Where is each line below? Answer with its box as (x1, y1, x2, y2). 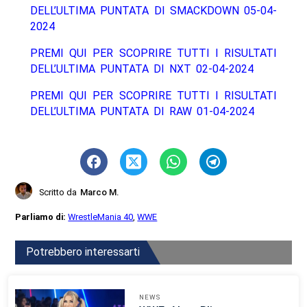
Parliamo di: (15, 212, 69, 223)
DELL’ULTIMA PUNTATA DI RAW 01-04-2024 (29, 105, 254, 119)
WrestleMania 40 (68, 212, 134, 223)
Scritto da (39, 187, 77, 198)
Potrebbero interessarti (26, 245, 140, 259)
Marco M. (80, 187, 119, 198)
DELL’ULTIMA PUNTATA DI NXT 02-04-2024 (29, 62, 254, 76)
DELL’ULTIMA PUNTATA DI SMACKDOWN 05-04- (29, 4, 278, 18)
